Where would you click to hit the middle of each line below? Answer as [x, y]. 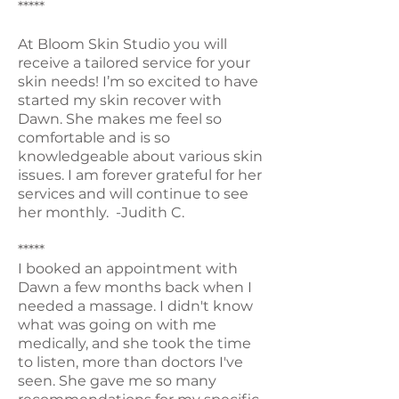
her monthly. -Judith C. [101, 212]
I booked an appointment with [128, 268]
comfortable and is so [94, 137]
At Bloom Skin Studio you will [122, 44]
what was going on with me [117, 324]
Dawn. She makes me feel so [120, 118]
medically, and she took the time [134, 343]
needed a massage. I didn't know [135, 305]
